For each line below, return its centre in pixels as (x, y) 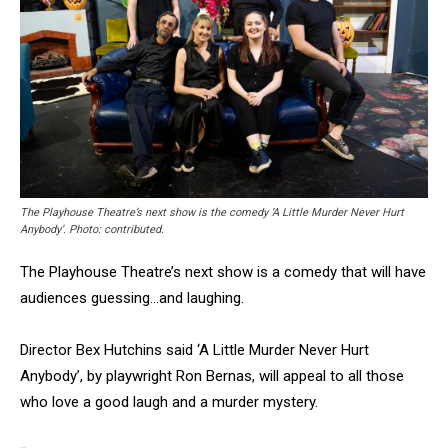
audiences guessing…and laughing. (132, 298)
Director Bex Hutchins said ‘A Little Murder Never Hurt (194, 350)
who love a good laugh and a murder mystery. (169, 402)
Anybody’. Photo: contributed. (92, 230)
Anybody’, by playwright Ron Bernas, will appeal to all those (212, 376)
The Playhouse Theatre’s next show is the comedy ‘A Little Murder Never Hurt (212, 213)
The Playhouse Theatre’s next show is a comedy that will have (223, 272)
